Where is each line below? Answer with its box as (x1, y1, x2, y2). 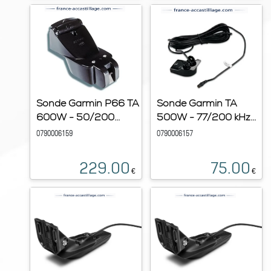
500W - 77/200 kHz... (157, 111, 256, 123)
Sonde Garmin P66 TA (36, 97, 140, 109)
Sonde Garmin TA (157, 97, 237, 109)
